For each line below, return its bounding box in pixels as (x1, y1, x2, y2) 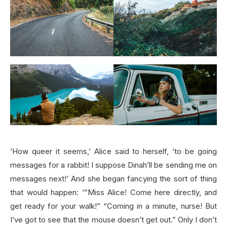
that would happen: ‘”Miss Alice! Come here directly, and (10, 187, 217, 197)
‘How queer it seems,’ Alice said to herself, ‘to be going (10, 146, 217, 156)
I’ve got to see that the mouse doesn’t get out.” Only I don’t (10, 214, 217, 224)
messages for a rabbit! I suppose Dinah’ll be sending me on (10, 160, 217, 170)
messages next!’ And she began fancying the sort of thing (10, 173, 217, 183)
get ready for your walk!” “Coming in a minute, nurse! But (10, 201, 217, 211)
